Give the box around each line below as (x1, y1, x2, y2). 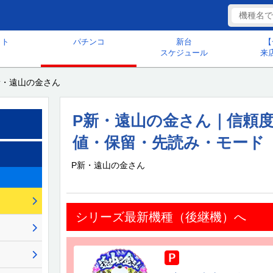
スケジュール (160, 48, 208, 57)
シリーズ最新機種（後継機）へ (76, 210, 246, 224)
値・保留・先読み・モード (73, 133, 264, 152)
